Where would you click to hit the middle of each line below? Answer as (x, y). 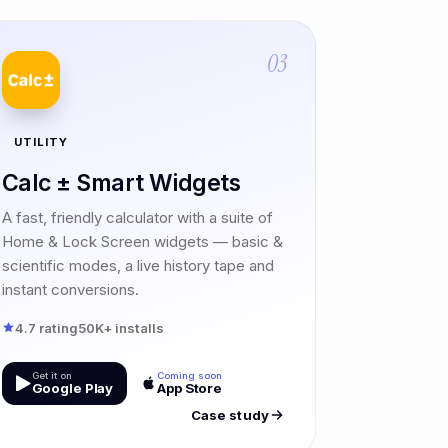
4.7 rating (46, 327)
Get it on (51, 375)
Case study (229, 414)
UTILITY (41, 141)
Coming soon (190, 375)
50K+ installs (120, 327)
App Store (190, 387)
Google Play (72, 387)
